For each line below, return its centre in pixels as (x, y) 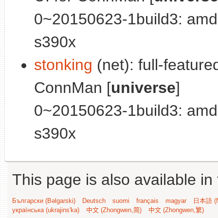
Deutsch (94, 200)
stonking (63, 64)
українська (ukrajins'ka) (46, 210)
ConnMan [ (73, 87)
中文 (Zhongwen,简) (114, 210)
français (147, 200)
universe (143, 87)
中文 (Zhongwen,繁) (176, 210)
